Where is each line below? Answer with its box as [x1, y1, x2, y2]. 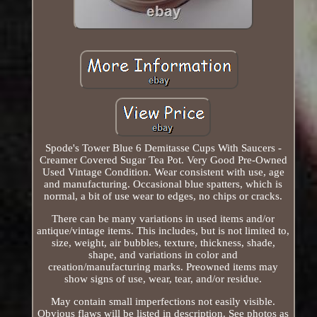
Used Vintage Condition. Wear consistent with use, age [42, 166, 284, 178]
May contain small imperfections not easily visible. [51, 295, 276, 307]
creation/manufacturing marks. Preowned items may [48, 260, 279, 272]
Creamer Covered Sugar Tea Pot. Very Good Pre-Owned [39, 154, 287, 166]
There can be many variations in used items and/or [52, 212, 275, 224]
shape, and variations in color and [88, 248, 238, 260]
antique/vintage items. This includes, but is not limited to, [37, 224, 290, 236]
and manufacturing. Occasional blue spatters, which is [44, 178, 283, 190]
